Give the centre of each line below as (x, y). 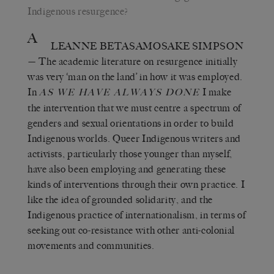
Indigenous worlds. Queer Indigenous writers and (135, 138)
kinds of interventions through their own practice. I (136, 184)
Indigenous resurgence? (78, 11)
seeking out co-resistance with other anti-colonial (131, 230)
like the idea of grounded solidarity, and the (120, 199)
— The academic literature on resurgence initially (133, 61)
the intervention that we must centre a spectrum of (135, 108)
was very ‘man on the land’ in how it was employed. (135, 76)
